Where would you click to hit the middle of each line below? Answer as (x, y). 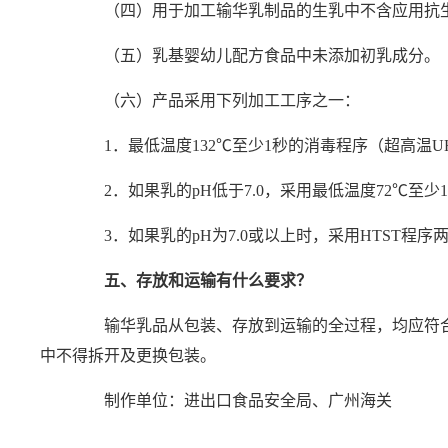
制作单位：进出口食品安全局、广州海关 (232, 400)
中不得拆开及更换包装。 (128, 355)
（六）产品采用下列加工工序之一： (216, 100)
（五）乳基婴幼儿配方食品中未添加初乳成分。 (256, 55)
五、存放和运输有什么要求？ (192, 280)
